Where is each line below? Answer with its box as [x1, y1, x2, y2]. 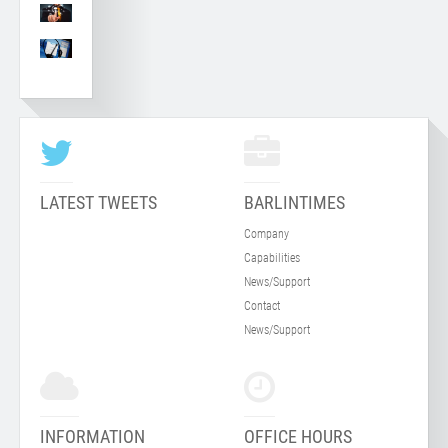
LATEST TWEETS [40, 191, 157, 213]
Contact [244, 298, 280, 313]
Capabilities [244, 250, 300, 265]
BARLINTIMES [244, 191, 345, 213]
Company [244, 226, 289, 241]
